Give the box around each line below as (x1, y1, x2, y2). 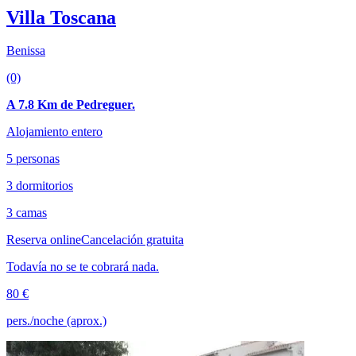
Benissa (6, 44, 45, 58)
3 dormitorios (6, 179, 73, 193)
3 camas (6, 206, 47, 220)
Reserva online (6, 233, 81, 247)
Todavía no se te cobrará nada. (6, 260, 159, 274)
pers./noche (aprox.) (6, 314, 106, 328)
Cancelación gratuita (81, 233, 184, 247)
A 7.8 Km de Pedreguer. (6, 98, 135, 112)
